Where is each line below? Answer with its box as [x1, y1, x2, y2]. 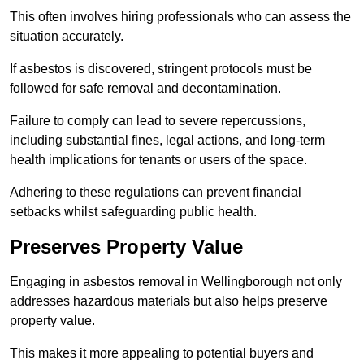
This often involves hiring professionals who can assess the [10, 10, 351, 24]
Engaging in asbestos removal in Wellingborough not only [10, 275, 342, 289]
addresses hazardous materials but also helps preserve [10, 294, 327, 309]
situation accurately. [10, 29, 123, 44]
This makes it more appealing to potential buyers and [10, 346, 314, 361]
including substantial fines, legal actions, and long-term [10, 133, 325, 148]
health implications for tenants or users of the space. [10, 153, 307, 167]
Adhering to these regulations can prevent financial [10, 185, 301, 200]
